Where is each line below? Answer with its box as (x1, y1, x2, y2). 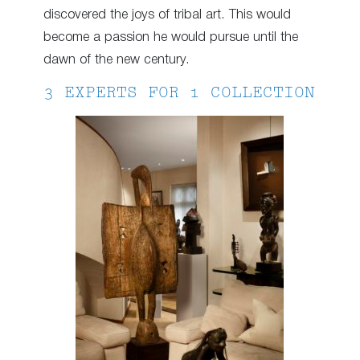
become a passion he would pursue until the (43, 31, 298, 44)
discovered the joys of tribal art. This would (43, 9, 291, 22)
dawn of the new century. (43, 54, 190, 67)
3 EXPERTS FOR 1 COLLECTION (43, 85, 315, 101)
